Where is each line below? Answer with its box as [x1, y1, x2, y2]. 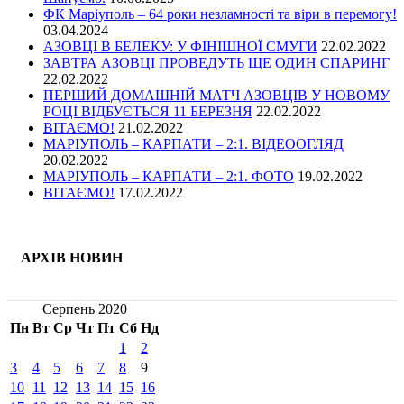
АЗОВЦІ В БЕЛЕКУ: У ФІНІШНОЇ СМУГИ [43, 38, 317, 54]
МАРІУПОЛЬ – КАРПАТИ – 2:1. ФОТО [43, 168, 294, 184]
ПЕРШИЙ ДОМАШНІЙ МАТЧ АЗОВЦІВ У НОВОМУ [43, 87, 390, 103]
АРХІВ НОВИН [21, 249, 123, 265]
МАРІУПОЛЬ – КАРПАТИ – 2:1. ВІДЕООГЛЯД [43, 135, 344, 151]
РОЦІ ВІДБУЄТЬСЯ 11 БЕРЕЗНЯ [43, 103, 252, 119]
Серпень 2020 [41, 301, 127, 317]
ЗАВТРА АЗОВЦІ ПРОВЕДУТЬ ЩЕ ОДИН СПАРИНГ [43, 54, 390, 70]
